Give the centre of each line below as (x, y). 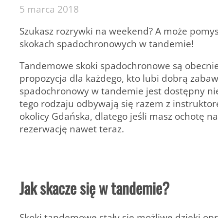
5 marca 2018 (49, 9)
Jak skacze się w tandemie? (94, 188)
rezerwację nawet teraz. (72, 129)
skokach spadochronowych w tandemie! (107, 44)
